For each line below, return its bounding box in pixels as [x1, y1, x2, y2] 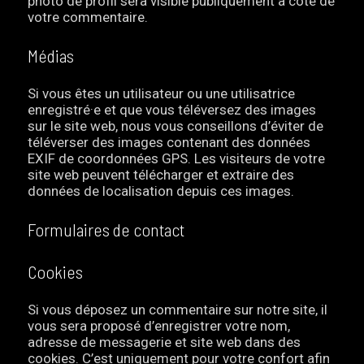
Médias [28, 45, 75, 67]
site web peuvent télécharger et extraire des [28, 167, 295, 184]
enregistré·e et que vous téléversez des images [28, 102, 317, 119]
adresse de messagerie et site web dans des [28, 334, 301, 351]
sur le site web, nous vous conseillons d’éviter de [28, 118, 324, 135]
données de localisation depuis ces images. [28, 183, 295, 200]
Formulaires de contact [28, 219, 185, 240]
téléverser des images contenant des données [28, 134, 311, 151]
